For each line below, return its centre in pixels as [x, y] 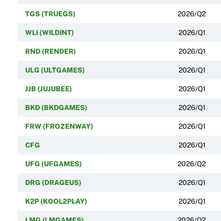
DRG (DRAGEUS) [53, 182]
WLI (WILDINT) [49, 32]
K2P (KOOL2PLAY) [56, 201]
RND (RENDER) [50, 51]
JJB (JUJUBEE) [48, 89]
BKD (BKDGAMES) [56, 107]
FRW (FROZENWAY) [59, 126]
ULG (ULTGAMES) [55, 70]
